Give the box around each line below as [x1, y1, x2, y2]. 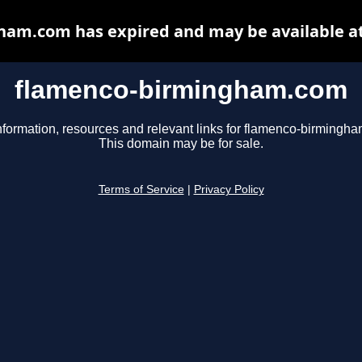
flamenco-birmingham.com [15, 75, 347, 104]
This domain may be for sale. [99, 137, 263, 151]
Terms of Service [98, 183, 184, 196]
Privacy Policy [193, 183, 264, 196]
